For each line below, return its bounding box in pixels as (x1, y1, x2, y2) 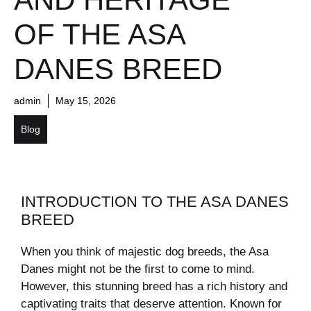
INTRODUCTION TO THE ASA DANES (21, 193, 289, 211)
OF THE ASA (14, 18, 185, 51)
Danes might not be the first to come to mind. (21, 262, 255, 276)
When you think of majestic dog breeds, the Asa (21, 245, 269, 259)
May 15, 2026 (56, 95, 116, 107)
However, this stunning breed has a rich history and (21, 280, 287, 294)
